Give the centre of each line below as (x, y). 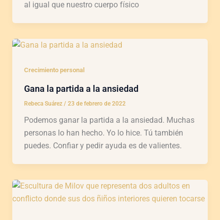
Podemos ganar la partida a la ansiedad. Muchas (109, 120)
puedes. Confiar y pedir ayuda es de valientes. (103, 146)
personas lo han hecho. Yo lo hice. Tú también (103, 133)
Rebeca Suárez (44, 104)
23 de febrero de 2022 (96, 104)
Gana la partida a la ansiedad (81, 89)
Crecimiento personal (54, 70)
